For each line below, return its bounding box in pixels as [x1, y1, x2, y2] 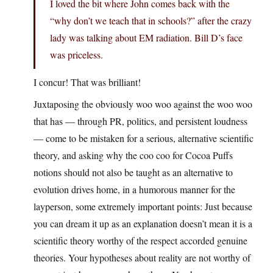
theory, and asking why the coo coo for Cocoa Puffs [34, 149, 233, 162]
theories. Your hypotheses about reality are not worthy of [34, 251, 250, 264]
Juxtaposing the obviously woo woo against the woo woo [34, 97, 252, 111]
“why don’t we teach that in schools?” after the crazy [50, 14, 252, 27]
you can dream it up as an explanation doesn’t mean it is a [34, 217, 252, 230]
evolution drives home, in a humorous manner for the [34, 183, 235, 196]
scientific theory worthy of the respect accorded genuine [34, 234, 247, 247]
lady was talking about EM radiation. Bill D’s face [50, 31, 243, 44]
